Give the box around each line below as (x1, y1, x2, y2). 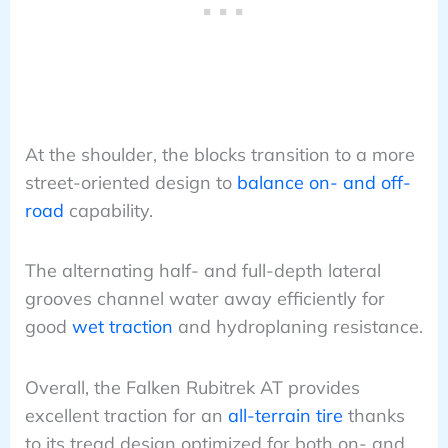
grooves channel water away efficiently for (24, 287, 385, 311)
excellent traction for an (24, 403, 228, 427)
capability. (63, 198, 153, 222)
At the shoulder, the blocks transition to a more (24, 142, 415, 166)
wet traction (71, 315, 173, 339)
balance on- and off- (236, 170, 411, 194)
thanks (342, 403, 405, 427)
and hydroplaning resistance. (172, 315, 423, 339)
